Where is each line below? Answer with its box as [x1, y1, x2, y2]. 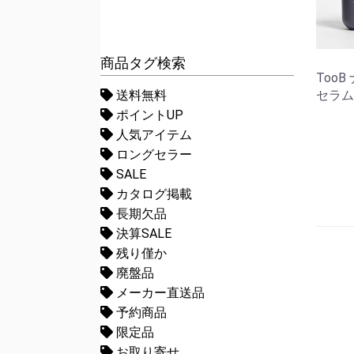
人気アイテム [113, 127, 192, 142]
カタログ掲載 [113, 186, 192, 201]
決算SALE [113, 226, 171, 241]
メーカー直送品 [113, 285, 205, 300]
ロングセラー [113, 147, 192, 162]
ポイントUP [113, 107, 183, 122]
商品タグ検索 [100, 55, 186, 71]
